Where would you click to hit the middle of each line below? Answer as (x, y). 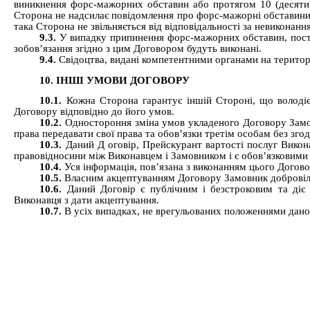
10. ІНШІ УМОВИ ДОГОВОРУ (115, 80)
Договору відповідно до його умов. (94, 112)
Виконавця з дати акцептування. (86, 200)
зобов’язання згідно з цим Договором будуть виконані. (138, 49)
